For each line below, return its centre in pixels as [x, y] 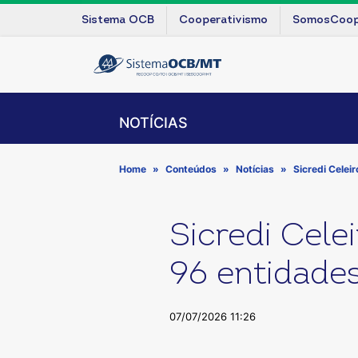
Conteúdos [191, 169]
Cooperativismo [223, 20]
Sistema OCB [118, 20]
